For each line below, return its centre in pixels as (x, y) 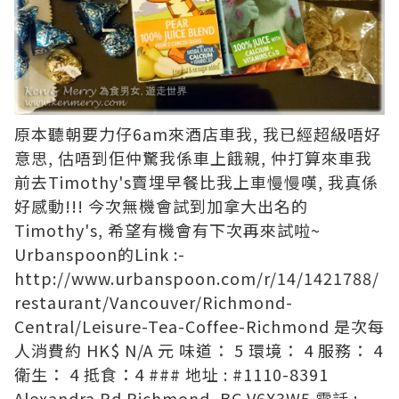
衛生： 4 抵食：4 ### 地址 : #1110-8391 (171, 375)
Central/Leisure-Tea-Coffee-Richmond (172, 326)
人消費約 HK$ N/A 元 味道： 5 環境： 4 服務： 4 (199, 350)
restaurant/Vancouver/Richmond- (154, 302)
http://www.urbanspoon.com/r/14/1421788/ (197, 278)
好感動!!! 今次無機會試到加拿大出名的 (161, 206)
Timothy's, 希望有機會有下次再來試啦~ (167, 230)
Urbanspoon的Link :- (100, 254)
